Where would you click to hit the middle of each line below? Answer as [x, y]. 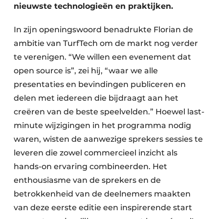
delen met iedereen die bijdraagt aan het [96, 98]
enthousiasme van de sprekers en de [87, 180]
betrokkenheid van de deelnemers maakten [102, 194]
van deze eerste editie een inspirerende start [103, 208]
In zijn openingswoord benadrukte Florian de [103, 30]
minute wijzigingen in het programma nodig [102, 125]
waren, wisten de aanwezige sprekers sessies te [108, 139]
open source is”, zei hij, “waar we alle [86, 71]
